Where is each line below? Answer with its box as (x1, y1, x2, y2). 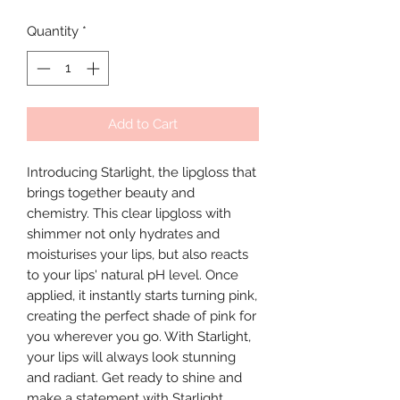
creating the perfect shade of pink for (27, 307, 256, 324)
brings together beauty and (27, 184, 195, 201)
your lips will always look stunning (27, 348, 236, 365)
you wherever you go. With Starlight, (27, 328, 251, 345)
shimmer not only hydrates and (27, 225, 220, 242)
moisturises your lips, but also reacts (27, 246, 248, 262)
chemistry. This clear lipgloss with (27, 204, 231, 221)
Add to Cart (108, 115, 178, 132)
